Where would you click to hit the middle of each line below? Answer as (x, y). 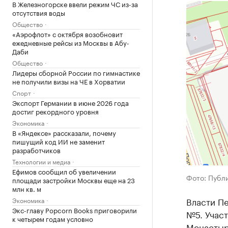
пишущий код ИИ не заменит (59, 141)
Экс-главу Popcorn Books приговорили (75, 210)
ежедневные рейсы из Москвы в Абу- (71, 42)
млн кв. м (27, 188)
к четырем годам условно (53, 218)
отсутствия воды (39, 12)
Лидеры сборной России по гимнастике (76, 72)
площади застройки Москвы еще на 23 (74, 180)
